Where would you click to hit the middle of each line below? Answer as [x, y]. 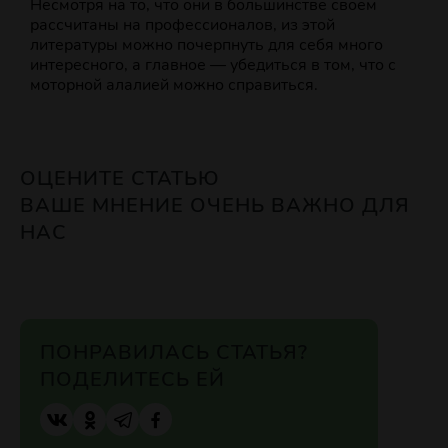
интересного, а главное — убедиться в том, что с [213, 65]
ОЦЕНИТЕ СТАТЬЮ [120, 179]
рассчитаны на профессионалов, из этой [182, 25]
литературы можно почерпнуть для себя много [206, 45]
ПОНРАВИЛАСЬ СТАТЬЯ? [174, 353]
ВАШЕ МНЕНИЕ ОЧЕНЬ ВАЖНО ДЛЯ [215, 206]
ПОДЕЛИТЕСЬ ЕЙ [132, 380]
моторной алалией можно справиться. [174, 85]
